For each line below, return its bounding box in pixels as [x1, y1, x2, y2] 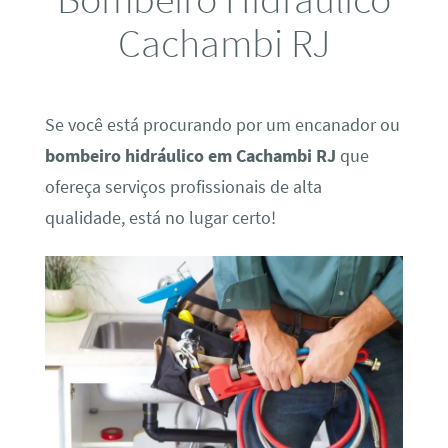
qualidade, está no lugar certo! [44, 206, 276, 229]
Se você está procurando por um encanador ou [44, 113, 400, 136]
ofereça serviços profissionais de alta [44, 175, 322, 198]
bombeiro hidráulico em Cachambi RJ [44, 144, 336, 167]
